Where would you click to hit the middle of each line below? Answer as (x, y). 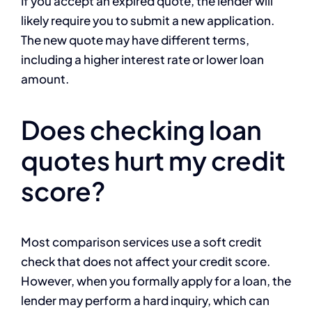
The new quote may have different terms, (135, 40)
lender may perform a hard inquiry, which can (145, 301)
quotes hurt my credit (153, 161)
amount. (45, 79)
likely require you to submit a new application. (148, 21)
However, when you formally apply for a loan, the (156, 281)
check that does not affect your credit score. (146, 262)
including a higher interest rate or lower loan (142, 60)
